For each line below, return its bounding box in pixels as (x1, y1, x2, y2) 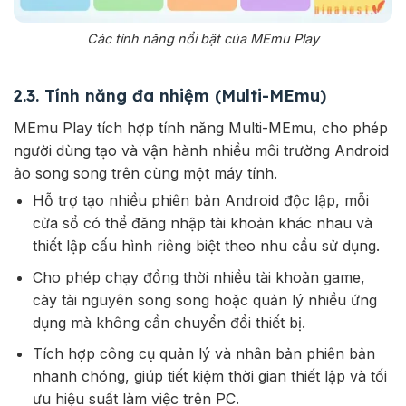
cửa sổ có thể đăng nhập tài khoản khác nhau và (32, 213, 372, 232)
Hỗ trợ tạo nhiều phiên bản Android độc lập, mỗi (32, 190, 369, 209)
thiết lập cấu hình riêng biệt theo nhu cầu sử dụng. (32, 236, 380, 255)
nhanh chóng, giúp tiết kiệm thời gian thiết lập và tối (32, 367, 387, 386)
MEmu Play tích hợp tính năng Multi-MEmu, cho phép (14, 118, 388, 137)
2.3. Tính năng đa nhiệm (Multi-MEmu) (14, 84, 326, 106)
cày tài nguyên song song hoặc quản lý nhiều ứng (32, 290, 377, 309)
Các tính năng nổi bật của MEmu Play (87, 31, 319, 47)
